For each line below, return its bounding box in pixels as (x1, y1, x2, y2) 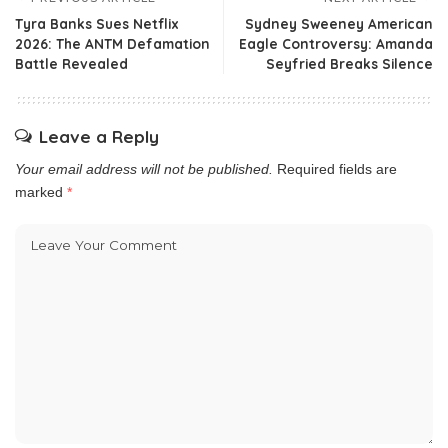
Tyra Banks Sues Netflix (15, 14, 179, 32)
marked (15, 183, 67, 200)
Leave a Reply (39, 125, 159, 147)
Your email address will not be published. (15, 160, 273, 177)
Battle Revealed (15, 54, 128, 72)
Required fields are (277, 160, 397, 177)
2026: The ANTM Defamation (15, 34, 210, 52)
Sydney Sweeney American (245, 14, 433, 32)
